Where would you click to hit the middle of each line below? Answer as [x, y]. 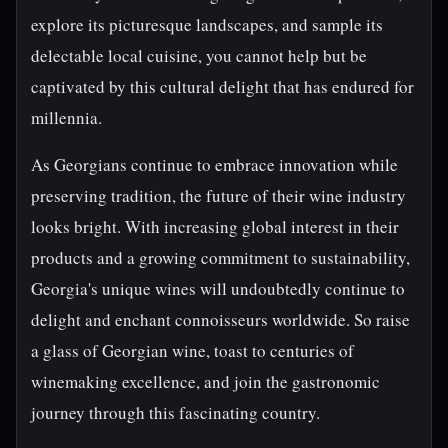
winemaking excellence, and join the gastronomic [205, 381]
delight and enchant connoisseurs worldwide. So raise [220, 319]
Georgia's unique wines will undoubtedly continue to [218, 288]
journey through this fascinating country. [175, 412]
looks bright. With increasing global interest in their [215, 226]
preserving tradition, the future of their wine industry [218, 195]
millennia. [66, 117]
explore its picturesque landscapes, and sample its [207, 24]
